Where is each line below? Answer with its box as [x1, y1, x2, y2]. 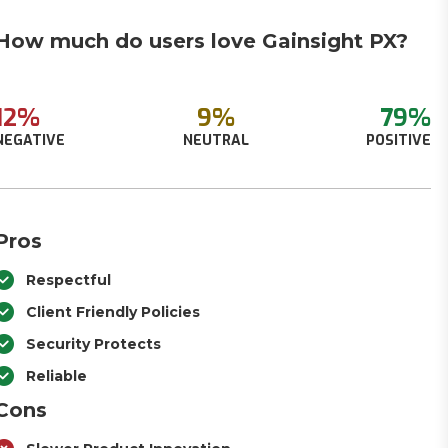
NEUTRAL [182, 131, 249, 150]
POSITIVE [365, 131, 431, 150]
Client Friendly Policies [26, 303, 201, 321]
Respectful [26, 271, 112, 289]
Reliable [26, 367, 88, 385]
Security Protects [26, 335, 162, 353]
